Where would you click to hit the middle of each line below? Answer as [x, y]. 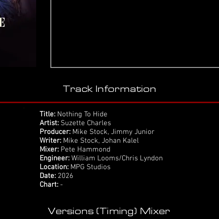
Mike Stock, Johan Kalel [101, 141]
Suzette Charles [85, 123]
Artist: [49, 123]
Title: [47, 114]
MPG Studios [90, 167]
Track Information [109, 89]
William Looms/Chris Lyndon [116, 158]
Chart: [49, 185]
